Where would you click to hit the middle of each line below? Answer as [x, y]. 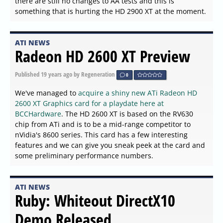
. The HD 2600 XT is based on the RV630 [127, 113]
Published [28, 74]
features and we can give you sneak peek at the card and [110, 145]
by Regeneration [94, 74]
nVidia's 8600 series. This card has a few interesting [101, 134]
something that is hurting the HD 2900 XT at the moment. [111, 11]
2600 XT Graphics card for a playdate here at [89, 103]
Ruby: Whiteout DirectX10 [95, 200]
